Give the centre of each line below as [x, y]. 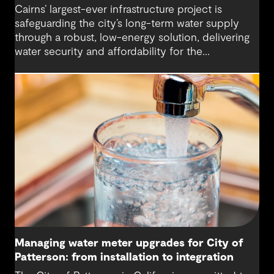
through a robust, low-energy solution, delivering [132, 38]
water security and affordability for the [109, 52]
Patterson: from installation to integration [124, 257]
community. [43, 66]
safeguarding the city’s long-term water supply [127, 24]
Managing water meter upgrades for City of [129, 243]
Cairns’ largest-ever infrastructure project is [118, 9]
